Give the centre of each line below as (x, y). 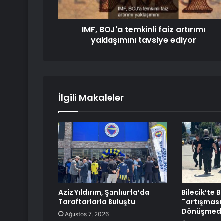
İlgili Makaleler (91, 98)
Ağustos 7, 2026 (87, 214)
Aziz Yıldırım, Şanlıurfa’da (104, 193)
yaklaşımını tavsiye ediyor (143, 40)
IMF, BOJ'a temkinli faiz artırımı (143, 30)
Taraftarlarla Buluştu (97, 202)
